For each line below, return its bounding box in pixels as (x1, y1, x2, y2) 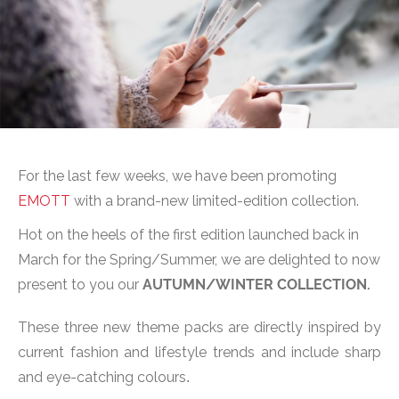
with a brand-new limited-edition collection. (70, 191, 362, 209)
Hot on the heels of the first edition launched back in (18, 225, 359, 243)
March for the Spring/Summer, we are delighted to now (18, 250, 380, 268)
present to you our (18, 275, 142, 293)
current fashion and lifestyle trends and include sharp (18, 343, 381, 361)
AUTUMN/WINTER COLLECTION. (142, 275, 370, 293)
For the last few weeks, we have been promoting (18, 167, 340, 184)
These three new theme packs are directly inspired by (18, 318, 381, 336)
